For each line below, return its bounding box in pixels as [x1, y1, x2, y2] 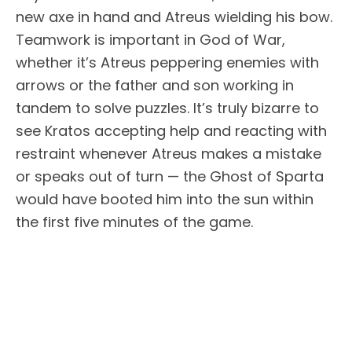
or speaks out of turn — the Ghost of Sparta [16, 166, 324, 186]
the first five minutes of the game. [16, 211, 253, 232]
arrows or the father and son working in [16, 75, 294, 95]
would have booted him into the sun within [16, 189, 313, 209]
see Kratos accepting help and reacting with [16, 120, 327, 141]
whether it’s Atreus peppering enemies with [16, 52, 319, 72]
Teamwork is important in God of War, [16, 29, 285, 49]
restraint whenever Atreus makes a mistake [16, 143, 321, 163]
